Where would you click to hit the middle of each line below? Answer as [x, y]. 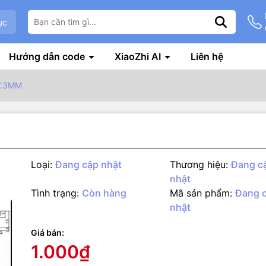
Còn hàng [104, 193]
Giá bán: [48, 233]
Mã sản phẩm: [201, 193]
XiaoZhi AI [139, 57]
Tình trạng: [55, 193]
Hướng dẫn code [48, 57]
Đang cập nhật [89, 165]
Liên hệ [207, 57]
